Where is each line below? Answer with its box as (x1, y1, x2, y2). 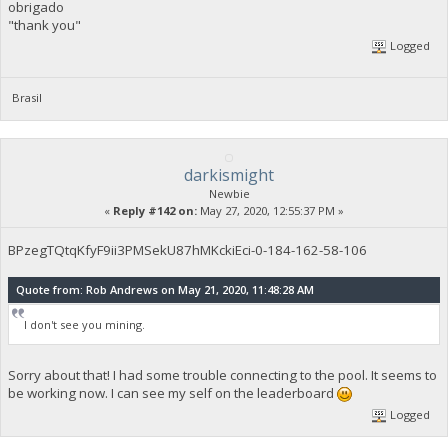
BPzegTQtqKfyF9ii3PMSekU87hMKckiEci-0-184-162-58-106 (7, 240, 367, 259)
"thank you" (7, 15, 81, 34)
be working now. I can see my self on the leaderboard (7, 384, 337, 403)
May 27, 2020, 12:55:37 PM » (197, 202, 344, 218)
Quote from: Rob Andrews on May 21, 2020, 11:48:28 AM (15, 281, 314, 297)
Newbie (208, 185, 250, 201)
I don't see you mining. (24, 317, 146, 332)
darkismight (184, 163, 274, 186)
